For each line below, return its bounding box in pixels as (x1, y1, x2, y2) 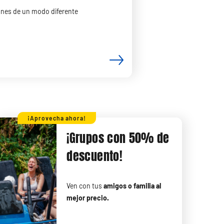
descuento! (66, 147, 122, 165)
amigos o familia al (103, 181, 161, 190)
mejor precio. (66, 193, 109, 202)
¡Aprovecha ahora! (27, 114, 86, 122)
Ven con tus (66, 181, 104, 190)
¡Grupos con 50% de (66, 129, 169, 147)
